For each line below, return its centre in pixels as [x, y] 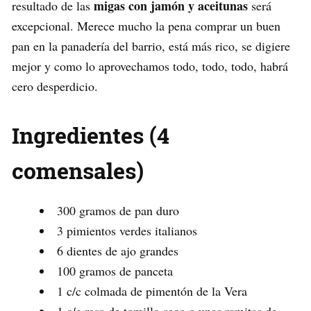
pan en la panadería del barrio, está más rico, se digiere [151, 45]
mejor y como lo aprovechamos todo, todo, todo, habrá [150, 66]
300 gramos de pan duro [118, 210]
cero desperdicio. [55, 86]
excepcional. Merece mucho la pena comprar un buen [146, 25]
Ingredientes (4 [91, 135]
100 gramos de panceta [115, 270]
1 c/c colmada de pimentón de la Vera [152, 291]
